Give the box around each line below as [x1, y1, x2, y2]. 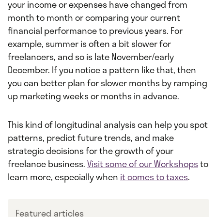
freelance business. [8, 157, 87, 171]
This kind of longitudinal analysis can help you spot [8, 118, 208, 132]
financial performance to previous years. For [8, 24, 183, 38]
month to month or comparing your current [8, 11, 180, 25]
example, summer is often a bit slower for [8, 37, 171, 51]
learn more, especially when [8, 170, 120, 184]
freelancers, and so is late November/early [8, 50, 174, 64]
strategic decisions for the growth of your [8, 144, 173, 158]
